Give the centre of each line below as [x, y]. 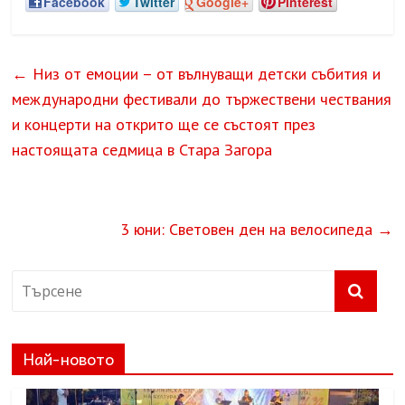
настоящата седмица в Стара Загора [142, 149]
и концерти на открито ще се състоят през [164, 124]
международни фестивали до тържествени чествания [202, 99]
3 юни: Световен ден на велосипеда [248, 229]
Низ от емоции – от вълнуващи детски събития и [205, 73]
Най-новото [69, 358]
